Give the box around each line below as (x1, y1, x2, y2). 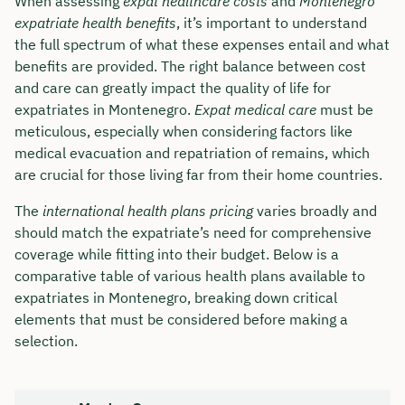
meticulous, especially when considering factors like (14, 121, 353, 140)
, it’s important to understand (176, 13, 367, 32)
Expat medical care (194, 99, 316, 118)
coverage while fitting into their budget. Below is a (14, 244, 339, 263)
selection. (14, 331, 78, 350)
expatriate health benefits (14, 13, 176, 32)
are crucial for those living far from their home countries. (14, 165, 382, 184)
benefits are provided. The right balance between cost (14, 56, 366, 75)
